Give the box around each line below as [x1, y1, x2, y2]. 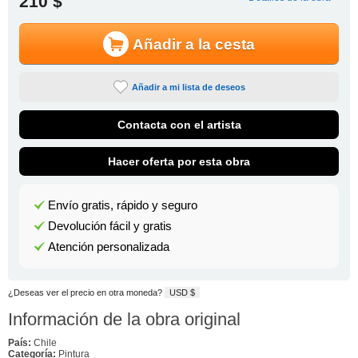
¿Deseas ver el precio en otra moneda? [8, 287, 165, 297]
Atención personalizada [47, 241, 169, 254]
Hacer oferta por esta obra [108, 155, 250, 169]
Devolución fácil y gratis [47, 220, 172, 233]
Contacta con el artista [117, 118, 241, 132]
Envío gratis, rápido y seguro [47, 199, 197, 213]
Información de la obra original [8, 308, 241, 329]
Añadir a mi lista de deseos [131, 82, 245, 93]
